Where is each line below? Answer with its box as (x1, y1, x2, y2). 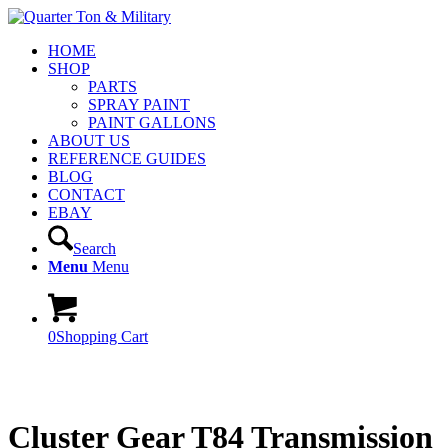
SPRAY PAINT (88, 96, 190, 113)
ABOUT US (48, 132, 130, 149)
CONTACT (48, 186, 125, 203)
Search (73, 240, 116, 257)
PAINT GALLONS (88, 114, 216, 131)
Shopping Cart (56, 328, 148, 345)
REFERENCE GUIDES (48, 150, 206, 167)
